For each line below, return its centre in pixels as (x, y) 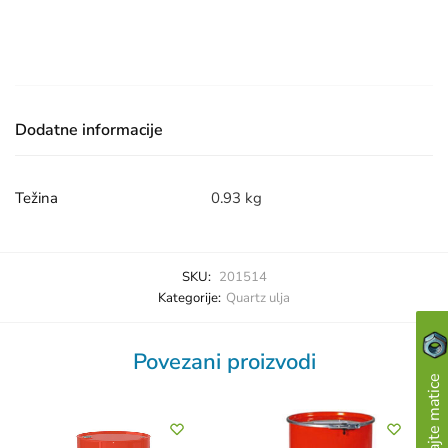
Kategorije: (189, 297)
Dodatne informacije (89, 130)
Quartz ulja (258, 297)
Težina (36, 198)
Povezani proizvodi (224, 361)
